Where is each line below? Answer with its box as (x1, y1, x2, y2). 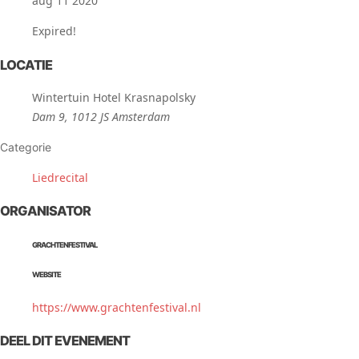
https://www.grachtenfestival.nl (32, 299, 201, 315)
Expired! (32, 23, 76, 39)
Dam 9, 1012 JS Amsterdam (32, 109, 170, 124)
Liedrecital (32, 170, 88, 185)
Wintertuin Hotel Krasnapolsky (32, 90, 196, 105)
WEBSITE (32, 270, 61, 280)
